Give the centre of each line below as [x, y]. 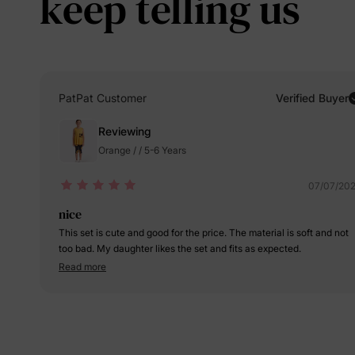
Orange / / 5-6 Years [142, 150]
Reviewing [125, 131]
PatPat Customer [103, 98]
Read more [82, 267]
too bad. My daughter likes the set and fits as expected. [180, 248]
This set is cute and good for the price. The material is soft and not [204, 233]
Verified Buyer [312, 98]
